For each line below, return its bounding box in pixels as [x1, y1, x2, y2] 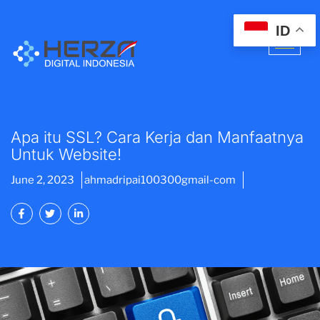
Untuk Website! [11, 145, 121, 164]
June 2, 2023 [11, 173, 74, 186]
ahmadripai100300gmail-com [84, 173, 236, 186]
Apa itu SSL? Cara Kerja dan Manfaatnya [11, 128, 304, 147]
